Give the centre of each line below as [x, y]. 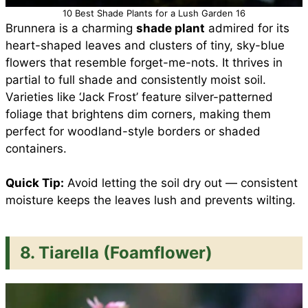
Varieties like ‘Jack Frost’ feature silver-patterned [139, 97]
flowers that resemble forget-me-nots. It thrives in [144, 62]
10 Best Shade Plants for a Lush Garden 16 [154, 13]
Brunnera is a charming [71, 28]
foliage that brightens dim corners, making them [138, 114]
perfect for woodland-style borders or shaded [133, 131]
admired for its [247, 28]
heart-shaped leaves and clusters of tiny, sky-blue [145, 45]
